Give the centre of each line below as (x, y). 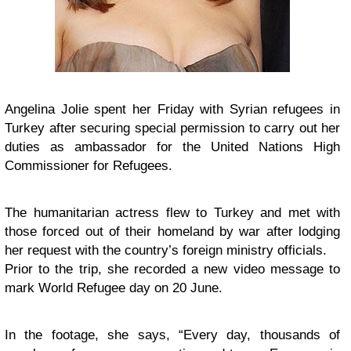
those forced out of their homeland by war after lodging (172, 232)
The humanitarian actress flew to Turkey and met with (172, 213)
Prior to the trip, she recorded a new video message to (172, 269)
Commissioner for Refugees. (89, 166)
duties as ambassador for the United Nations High (172, 147)
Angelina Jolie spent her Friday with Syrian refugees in (172, 109)
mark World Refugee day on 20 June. (114, 288)
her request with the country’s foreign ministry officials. (166, 250)
